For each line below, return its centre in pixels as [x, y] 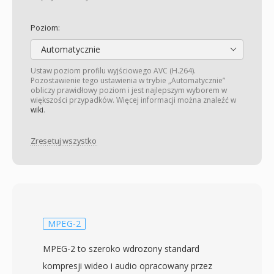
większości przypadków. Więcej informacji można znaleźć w [133, 100]
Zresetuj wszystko [64, 141]
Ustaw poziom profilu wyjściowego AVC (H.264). [113, 71]
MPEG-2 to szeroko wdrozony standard [121, 249]
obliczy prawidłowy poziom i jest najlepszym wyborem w [129, 90]
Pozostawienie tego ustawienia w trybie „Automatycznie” [128, 80]
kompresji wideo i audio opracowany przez [128, 266]
